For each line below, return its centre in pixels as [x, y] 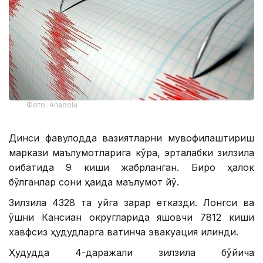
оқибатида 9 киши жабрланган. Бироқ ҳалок [131, 168]
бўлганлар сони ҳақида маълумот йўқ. [94, 182]
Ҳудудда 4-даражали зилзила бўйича [131, 253]
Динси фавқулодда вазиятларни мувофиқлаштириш [131, 138]
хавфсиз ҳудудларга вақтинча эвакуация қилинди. [124, 232]
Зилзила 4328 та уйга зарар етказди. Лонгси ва [131, 203]
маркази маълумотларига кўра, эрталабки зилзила [131, 153]
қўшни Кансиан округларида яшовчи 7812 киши [131, 218]
